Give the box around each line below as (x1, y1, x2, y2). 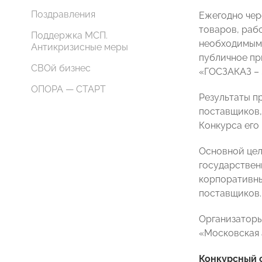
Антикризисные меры (31, 42, 128, 53)
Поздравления (31, 9, 95, 20)
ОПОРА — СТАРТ (31, 84, 106, 95)
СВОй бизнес (31, 63, 91, 74)
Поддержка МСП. (31, 30, 108, 41)
